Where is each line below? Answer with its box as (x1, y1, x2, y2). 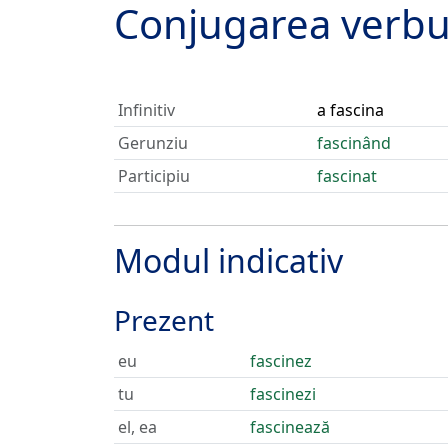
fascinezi (250, 383, 316, 405)
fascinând (317, 132, 391, 154)
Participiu (118, 165, 190, 187)
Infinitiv (118, 99, 175, 121)
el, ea (118, 416, 157, 438)
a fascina (317, 99, 384, 121)
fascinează (250, 416, 330, 438)
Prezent (114, 301, 214, 339)
